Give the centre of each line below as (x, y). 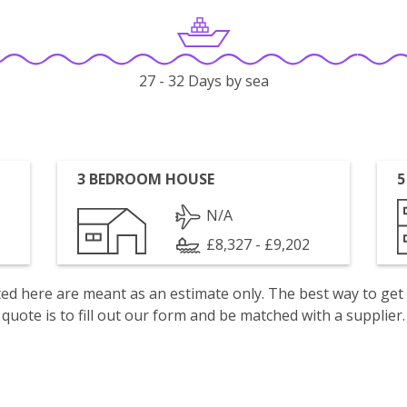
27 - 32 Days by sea (203, 81)
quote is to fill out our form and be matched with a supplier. (203, 315)
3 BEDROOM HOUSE (146, 179)
